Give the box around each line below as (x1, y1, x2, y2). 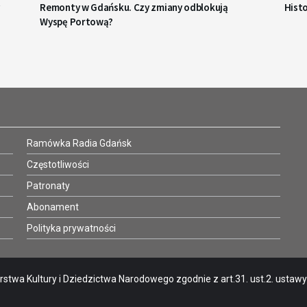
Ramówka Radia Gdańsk (27, 137, 132, 149)
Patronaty (27, 180, 70, 191)
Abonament (27, 201, 79, 212)
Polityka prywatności (27, 222, 116, 234)
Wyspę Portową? (40, 14, 114, 28)
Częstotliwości (27, 158, 89, 170)
